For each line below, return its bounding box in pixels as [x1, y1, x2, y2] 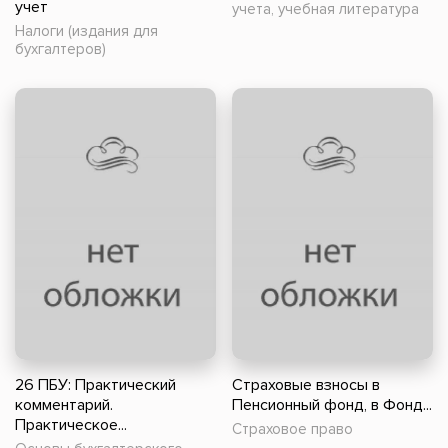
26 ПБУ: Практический [15, 374, 176, 395]
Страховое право [232, 419, 353, 438]
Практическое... [15, 414, 127, 435]
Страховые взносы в [232, 374, 380, 395]
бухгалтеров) [15, 40, 106, 59]
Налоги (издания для [15, 22, 158, 41]
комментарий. [15, 394, 113, 415]
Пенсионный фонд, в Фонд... [232, 394, 432, 415]
